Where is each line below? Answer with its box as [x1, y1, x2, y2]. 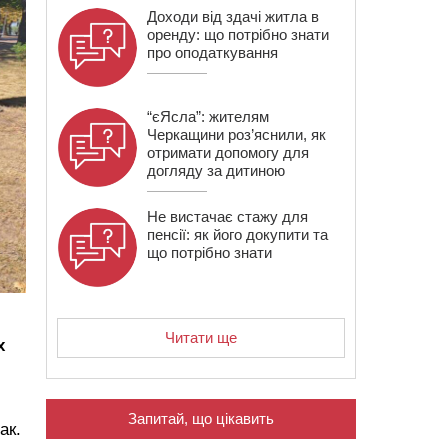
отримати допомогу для [147, 144, 309, 161]
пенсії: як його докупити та [147, 226, 328, 243]
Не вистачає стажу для [147, 208, 308, 225]
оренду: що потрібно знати [147, 26, 329, 43]
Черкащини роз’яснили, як [147, 126, 326, 143]
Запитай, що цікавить [128, 410, 274, 427]
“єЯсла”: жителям [147, 108, 269, 125]
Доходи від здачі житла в [147, 8, 319, 25]
